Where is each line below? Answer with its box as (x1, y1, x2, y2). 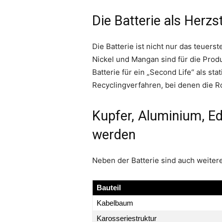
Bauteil (97, 183, 121, 192)
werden (92, 126, 136, 143)
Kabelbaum (97, 198, 133, 207)
